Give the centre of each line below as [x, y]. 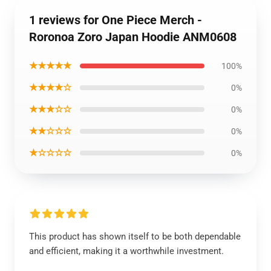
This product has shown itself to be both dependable [135, 237]
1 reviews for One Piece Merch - [116, 20]
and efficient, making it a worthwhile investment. [126, 251]
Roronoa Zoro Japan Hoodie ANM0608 [133, 37]
